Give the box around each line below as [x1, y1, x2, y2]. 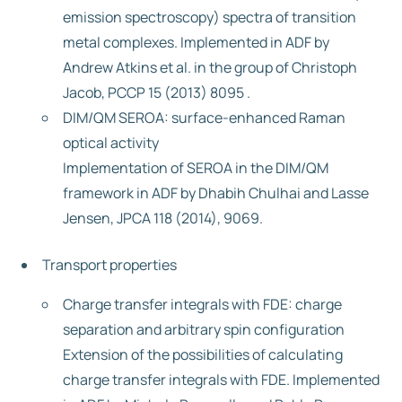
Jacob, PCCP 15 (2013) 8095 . [63, 83, 250, 102]
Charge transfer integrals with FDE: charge [63, 294, 342, 314]
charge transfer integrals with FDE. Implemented [63, 370, 380, 389]
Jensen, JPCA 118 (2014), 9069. [63, 208, 263, 228]
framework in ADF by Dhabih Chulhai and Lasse [63, 183, 369, 203]
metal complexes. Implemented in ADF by [63, 32, 329, 52]
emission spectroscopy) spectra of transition [63, 7, 356, 27]
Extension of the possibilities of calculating [63, 345, 343, 364]
